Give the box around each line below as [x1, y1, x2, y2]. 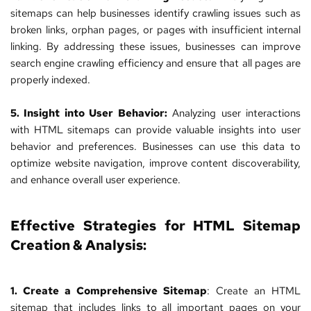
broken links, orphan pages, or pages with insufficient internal [10, 23, 301, 37]
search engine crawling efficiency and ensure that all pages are [10, 56, 301, 71]
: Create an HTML [207, 284, 301, 299]
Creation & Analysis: [10, 236, 146, 255]
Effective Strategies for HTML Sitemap [10, 217, 301, 235]
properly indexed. [10, 73, 90, 87]
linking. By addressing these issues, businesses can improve [10, 40, 301, 54]
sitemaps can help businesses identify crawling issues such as [10, 6, 301, 21]
